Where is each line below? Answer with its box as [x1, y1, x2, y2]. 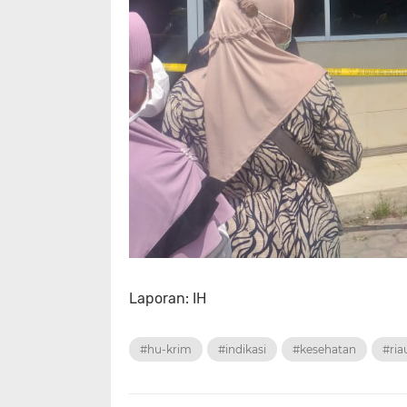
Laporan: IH [129, 290, 206, 308]
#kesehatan [293, 342, 356, 357]
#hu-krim [140, 342, 192, 357]
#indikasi [218, 342, 266, 357]
